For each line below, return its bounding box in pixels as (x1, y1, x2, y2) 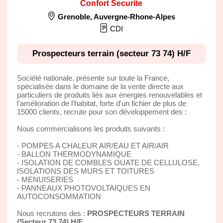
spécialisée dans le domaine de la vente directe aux (16, 82, 184, 91)
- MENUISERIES (16, 175, 73, 184)
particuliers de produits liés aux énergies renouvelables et (16, 90, 202, 99)
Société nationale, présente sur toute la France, (16, 73, 169, 82)
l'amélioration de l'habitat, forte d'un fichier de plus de (16, 99, 186, 108)
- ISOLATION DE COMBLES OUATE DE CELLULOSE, (16, 158, 200, 167)
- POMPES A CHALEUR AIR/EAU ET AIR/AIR (16, 141, 169, 150)
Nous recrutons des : (16, 209, 87, 218)
